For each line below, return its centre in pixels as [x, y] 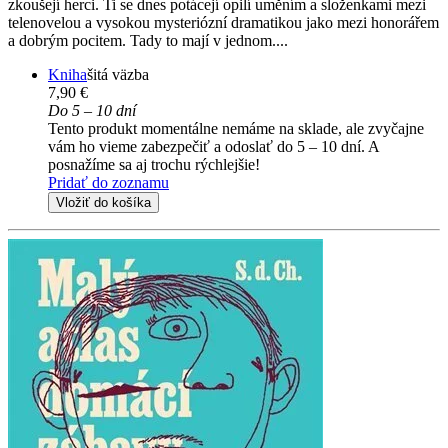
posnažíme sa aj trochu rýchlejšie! [154, 165]
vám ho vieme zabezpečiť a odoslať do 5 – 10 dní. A [213, 147]
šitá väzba [118, 75]
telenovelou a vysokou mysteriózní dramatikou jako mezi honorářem [223, 23]
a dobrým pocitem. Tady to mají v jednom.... [148, 41]
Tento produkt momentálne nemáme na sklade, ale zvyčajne [236, 129]
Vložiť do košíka [103, 203]
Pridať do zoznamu [108, 183]
